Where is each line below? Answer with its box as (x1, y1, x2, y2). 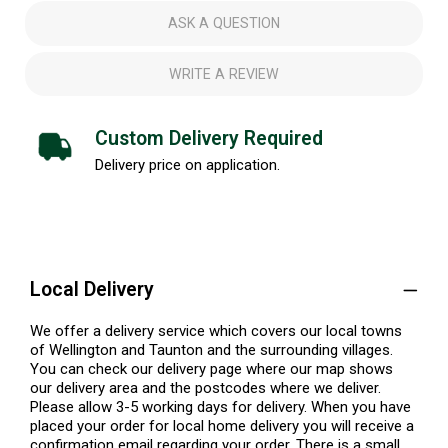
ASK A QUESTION (168, 15, 280, 32)
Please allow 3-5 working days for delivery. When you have (30, 398, 411, 417)
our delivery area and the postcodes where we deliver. (30, 379, 381, 398)
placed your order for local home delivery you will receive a (30, 417, 414, 436)
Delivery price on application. (95, 156, 280, 175)
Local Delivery (30, 278, 154, 302)
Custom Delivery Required (95, 127, 323, 151)
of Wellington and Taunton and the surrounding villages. (30, 341, 393, 360)
